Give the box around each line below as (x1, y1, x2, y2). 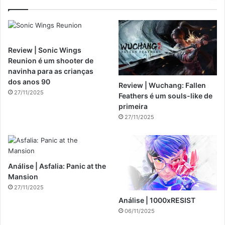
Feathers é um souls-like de (119, 91, 213, 100)
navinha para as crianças (8, 66, 93, 75)
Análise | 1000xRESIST (119, 196, 196, 205)
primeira (119, 101, 148, 110)
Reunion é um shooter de (8, 56, 93, 65)
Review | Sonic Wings (8, 45, 81, 54)
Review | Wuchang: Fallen (119, 80, 206, 89)
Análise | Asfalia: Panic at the (8, 161, 106, 170)
